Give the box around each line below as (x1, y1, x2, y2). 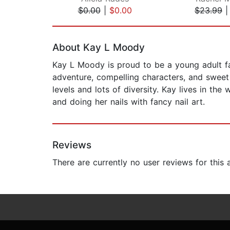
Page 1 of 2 (52, 16, 98, 27)
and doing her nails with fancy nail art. (52, 97, 205, 107)
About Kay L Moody (52, 42, 145, 54)
